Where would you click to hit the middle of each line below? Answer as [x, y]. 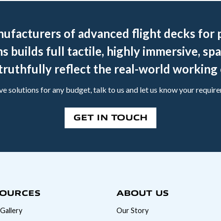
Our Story [132, 210]
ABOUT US [143, 193]
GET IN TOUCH [110, 118]
